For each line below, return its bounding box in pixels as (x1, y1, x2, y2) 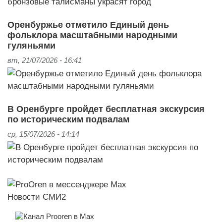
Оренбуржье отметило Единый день (7, 19, 169, 30)
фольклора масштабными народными (7, 30, 177, 40)
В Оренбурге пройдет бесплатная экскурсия (7, 104, 205, 114)
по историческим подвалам (7, 114, 129, 124)
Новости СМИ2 (7, 191, 66, 202)
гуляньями (7, 40, 55, 51)
